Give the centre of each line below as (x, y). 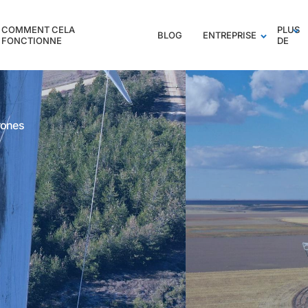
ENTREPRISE (230, 35)
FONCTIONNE (32, 41)
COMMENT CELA (38, 30)
